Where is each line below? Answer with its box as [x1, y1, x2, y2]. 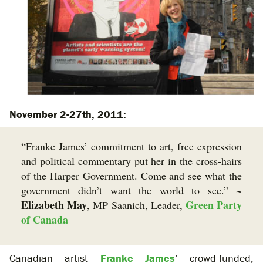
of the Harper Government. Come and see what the [21, 168, 242, 183]
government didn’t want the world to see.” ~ [21, 183, 242, 198]
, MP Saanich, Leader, [87, 198, 186, 213]
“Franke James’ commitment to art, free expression [21, 139, 242, 154]
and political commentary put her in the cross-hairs [21, 154, 242, 168]
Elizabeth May [21, 197, 87, 213]
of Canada [21, 212, 68, 228]
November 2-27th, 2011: [9, 107, 126, 122]
